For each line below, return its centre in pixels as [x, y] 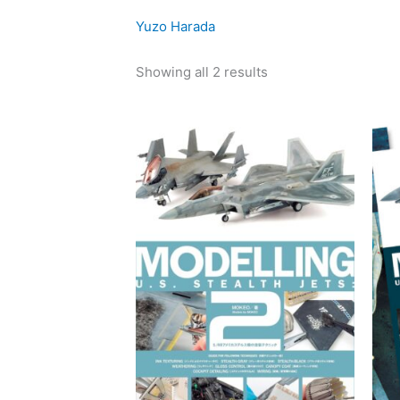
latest [284, 12]
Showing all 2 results [202, 71]
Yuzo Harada [175, 26]
